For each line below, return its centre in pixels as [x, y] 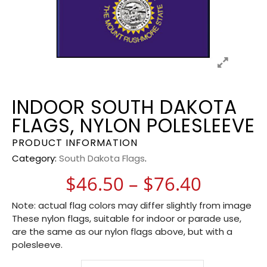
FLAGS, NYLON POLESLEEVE [133, 125]
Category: [35, 158]
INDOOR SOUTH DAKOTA [125, 107]
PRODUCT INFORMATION [75, 142]
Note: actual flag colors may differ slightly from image [132, 205]
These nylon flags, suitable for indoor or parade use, [127, 218]
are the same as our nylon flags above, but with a [122, 231]
